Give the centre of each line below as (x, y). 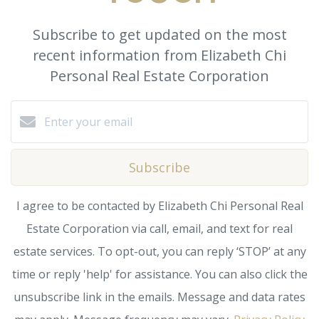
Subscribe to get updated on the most (159, 34)
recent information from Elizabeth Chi (159, 55)
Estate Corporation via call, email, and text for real (159, 228)
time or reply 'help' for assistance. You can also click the (159, 274)
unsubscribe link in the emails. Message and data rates (159, 297)
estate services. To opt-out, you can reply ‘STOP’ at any (159, 251)
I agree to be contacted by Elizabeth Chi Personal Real (159, 205)
